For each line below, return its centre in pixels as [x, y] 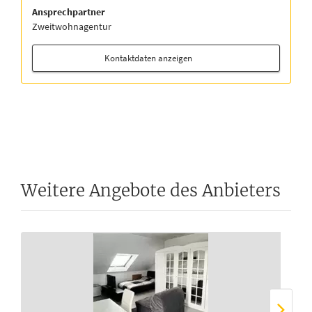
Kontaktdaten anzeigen [149, 58]
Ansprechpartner [69, 12]
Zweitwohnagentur [72, 26]
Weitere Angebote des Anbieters [151, 190]
